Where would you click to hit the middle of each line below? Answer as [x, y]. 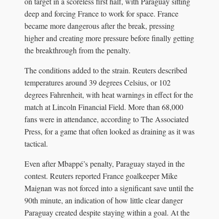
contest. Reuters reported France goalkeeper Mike [101, 175]
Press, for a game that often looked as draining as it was [109, 131]
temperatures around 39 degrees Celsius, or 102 [98, 82]
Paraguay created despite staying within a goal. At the [107, 212]
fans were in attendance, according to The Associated [107, 119]
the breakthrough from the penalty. [77, 50]
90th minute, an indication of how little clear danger [104, 200]
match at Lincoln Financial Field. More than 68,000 [104, 107]
